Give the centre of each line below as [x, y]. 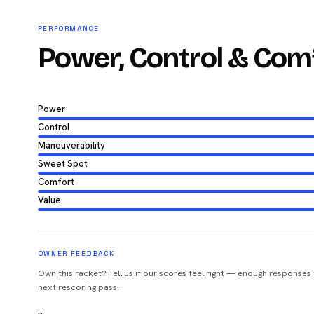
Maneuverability [71, 145]
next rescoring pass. [78, 287]
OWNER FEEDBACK [76, 253]
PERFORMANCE [68, 28]
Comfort [56, 182]
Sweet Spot [62, 163]
